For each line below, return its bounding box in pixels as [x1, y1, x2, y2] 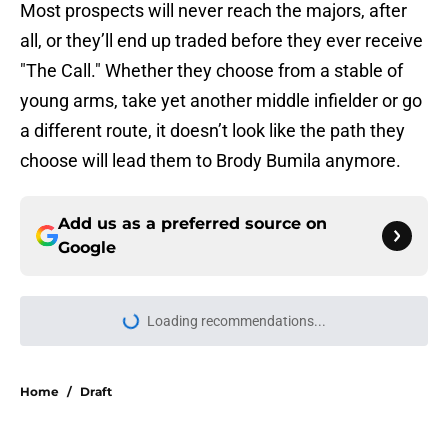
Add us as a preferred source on [58, 214, 327, 234]
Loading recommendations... [146, 313, 326, 330]
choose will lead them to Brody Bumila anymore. [20, 150, 401, 172]
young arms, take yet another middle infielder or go [20, 90, 422, 112]
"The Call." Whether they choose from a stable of [20, 60, 403, 82]
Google [58, 238, 116, 258]
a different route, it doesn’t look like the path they [20, 120, 405, 142]
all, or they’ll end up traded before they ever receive [20, 30, 423, 52]
